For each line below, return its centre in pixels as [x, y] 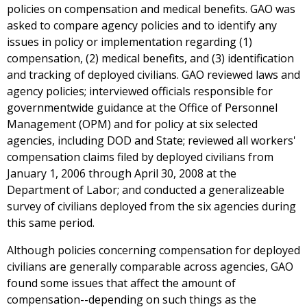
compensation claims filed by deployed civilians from [140, 157]
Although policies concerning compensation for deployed [153, 250]
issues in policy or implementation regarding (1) [130, 42]
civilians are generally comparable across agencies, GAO [150, 267]
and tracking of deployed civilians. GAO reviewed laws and [153, 75]
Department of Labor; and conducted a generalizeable [146, 190]
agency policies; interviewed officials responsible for [140, 91]
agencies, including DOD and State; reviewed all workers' [151, 141]
